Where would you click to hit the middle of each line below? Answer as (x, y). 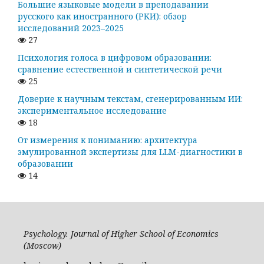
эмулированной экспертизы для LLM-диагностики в (130, 152)
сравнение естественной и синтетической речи (120, 70)
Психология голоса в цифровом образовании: (115, 58)
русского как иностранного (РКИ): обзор (102, 16)
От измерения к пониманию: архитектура (108, 140)
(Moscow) (44, 246)
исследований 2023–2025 (71, 28)
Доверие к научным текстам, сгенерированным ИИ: (130, 99)
